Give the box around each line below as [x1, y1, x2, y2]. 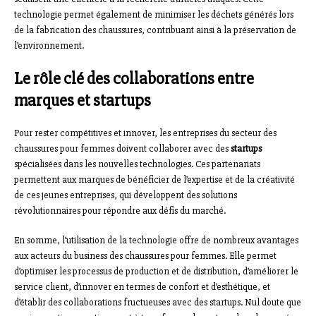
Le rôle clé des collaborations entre [14, 68, 254, 90]
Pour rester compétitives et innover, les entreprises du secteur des [14, 127, 276, 140]
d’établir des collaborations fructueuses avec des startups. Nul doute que [14, 296, 301, 309]
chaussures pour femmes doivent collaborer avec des [14, 142, 231, 155]
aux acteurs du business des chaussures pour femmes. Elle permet [14, 250, 276, 262]
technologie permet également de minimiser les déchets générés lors [14, 8, 293, 21]
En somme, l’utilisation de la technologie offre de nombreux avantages [14, 234, 298, 247]
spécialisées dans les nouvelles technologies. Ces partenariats [14, 158, 260, 171]
